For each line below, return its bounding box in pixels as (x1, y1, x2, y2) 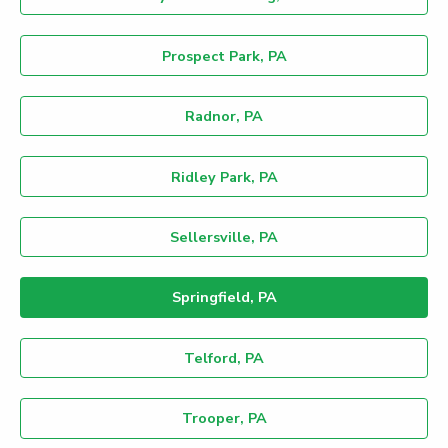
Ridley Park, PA (170, 166, 278, 187)
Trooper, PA (181, 408, 267, 429)
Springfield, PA (171, 287, 277, 308)
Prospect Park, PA (161, 45, 287, 66)
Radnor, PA (185, 106, 263, 127)
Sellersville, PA (170, 226, 278, 247)
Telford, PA (184, 347, 264, 368)
